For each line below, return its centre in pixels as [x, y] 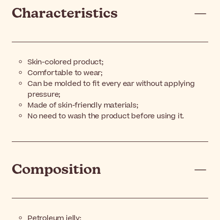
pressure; [44, 94]
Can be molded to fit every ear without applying [111, 83]
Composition [56, 170]
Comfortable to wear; [65, 73]
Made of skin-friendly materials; [83, 105]
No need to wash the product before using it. [106, 116]
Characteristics [65, 14]
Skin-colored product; [66, 62]
